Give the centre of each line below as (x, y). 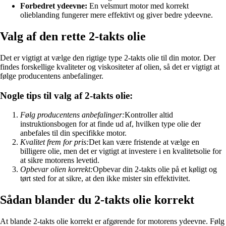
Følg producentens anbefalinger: (72, 115)
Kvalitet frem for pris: (54, 142)
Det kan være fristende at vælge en (144, 142)
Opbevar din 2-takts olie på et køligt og (155, 169)
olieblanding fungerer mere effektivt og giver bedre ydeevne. (117, 15)
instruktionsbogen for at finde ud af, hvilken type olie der (110, 124)
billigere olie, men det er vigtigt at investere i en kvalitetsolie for (121, 151)
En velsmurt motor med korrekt (138, 6)
